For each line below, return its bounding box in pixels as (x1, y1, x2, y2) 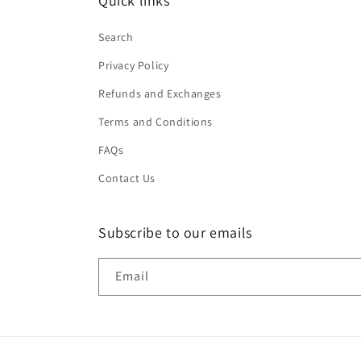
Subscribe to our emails (98, 223, 252, 242)
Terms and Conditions (98, 114, 213, 129)
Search (98, 30, 134, 44)
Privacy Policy (98, 58, 169, 73)
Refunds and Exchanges (98, 86, 222, 101)
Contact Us (98, 171, 156, 185)
